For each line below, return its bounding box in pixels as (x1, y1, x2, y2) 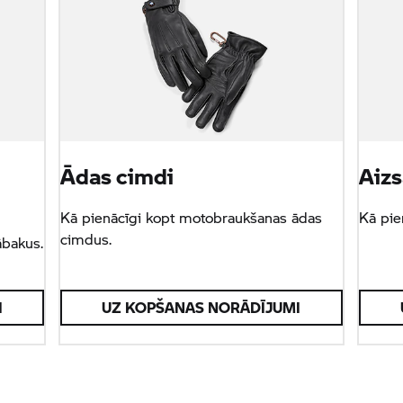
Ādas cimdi (60, 159, 175, 192)
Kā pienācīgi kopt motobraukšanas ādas (60, 206, 323, 228)
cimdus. (60, 228, 112, 249)
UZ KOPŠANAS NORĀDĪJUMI (102, 296, 301, 318)
